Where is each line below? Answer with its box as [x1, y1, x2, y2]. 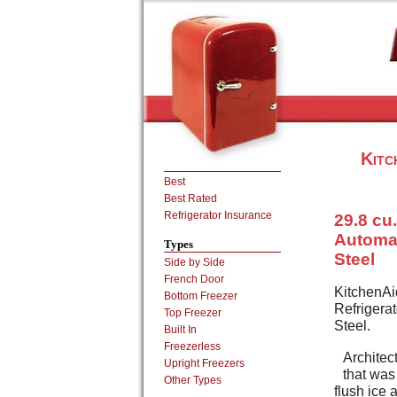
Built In [164, 323, 197, 336]
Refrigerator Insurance [164, 209, 272, 222]
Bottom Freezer [164, 290, 237, 302]
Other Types [164, 374, 222, 386]
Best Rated [164, 192, 217, 205]
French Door [164, 273, 224, 285]
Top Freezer [164, 307, 222, 319]
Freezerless [164, 340, 221, 353]
